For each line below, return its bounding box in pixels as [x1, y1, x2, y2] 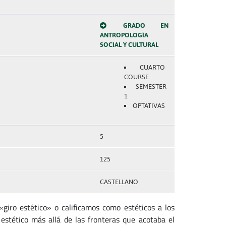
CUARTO [139, 64, 165, 71]
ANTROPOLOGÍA [99, 31, 148, 39]
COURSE [124, 73, 149, 81]
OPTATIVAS [133, 102, 165, 109]
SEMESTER [136, 83, 167, 90]
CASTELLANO [99, 178, 138, 186]
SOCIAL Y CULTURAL [99, 41, 158, 48]
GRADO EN [123, 22, 168, 29]
